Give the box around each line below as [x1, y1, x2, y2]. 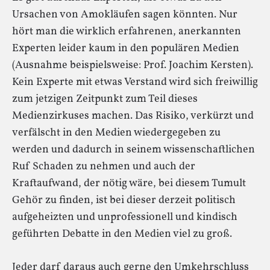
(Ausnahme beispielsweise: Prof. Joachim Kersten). [12, 57, 253, 73]
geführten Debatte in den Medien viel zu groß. [12, 226, 232, 242]
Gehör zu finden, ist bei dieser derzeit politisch [12, 192, 236, 208]
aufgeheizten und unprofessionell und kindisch [12, 209, 237, 225]
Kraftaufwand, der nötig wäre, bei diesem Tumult [12, 175, 246, 191]
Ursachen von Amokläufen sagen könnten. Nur [12, 7, 237, 22]
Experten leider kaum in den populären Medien [12, 40, 239, 56]
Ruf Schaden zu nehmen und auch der [12, 159, 195, 174]
